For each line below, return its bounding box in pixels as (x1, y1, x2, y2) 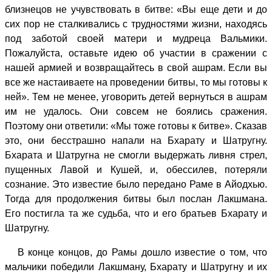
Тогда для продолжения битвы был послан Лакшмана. (5, 193, 267, 204)
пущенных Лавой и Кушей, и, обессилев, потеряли (5, 164, 267, 175)
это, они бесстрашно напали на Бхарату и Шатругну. (5, 135, 267, 146)
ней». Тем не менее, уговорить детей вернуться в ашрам (5, 91, 267, 102)
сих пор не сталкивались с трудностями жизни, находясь (5, 18, 267, 29)
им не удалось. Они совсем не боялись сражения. (5, 106, 267, 117)
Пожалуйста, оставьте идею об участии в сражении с (5, 47, 267, 58)
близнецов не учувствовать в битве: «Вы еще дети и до (5, 4, 267, 15)
